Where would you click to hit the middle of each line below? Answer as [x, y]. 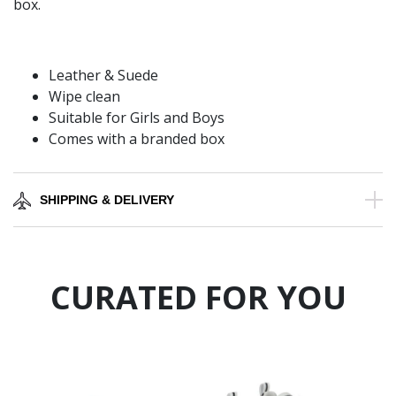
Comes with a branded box [137, 139]
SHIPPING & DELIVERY [107, 200]
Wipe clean [84, 97]
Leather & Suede [103, 76]
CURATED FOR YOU [198, 298]
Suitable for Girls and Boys [137, 118]
